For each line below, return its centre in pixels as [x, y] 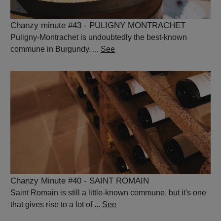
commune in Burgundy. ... [56, 49]
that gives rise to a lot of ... [56, 204]
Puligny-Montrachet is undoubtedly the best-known [99, 37]
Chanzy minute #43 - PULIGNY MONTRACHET [98, 25]
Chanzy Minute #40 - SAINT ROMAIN [80, 181]
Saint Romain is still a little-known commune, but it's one [109, 192]
